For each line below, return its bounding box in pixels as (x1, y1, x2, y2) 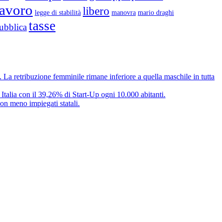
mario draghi (138, 8, 174, 16)
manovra (111, 8, 136, 16)
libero (83, 4, 110, 17)
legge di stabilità (35, 8, 81, 16)
